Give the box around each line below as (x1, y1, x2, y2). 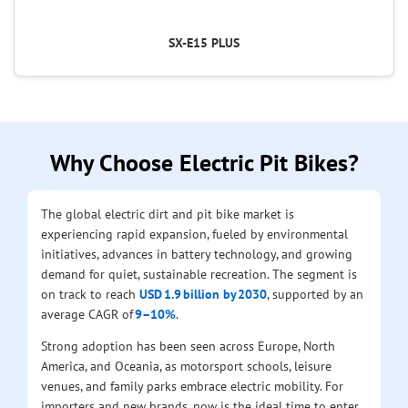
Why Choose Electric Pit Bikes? (49, 147, 359, 178)
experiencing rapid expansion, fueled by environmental (41, 224, 348, 242)
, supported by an (267, 284, 363, 302)
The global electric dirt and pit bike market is (41, 204, 294, 222)
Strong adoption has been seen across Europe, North (41, 336, 335, 354)
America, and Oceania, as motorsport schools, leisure (41, 356, 331, 374)
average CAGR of (41, 304, 135, 322)
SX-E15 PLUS (168, 34, 240, 51)
